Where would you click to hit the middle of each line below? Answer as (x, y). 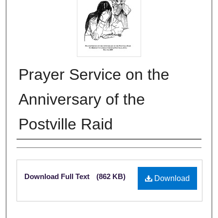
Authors (36, 150)
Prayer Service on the (94, 75)
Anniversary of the (82, 100)
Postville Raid (66, 124)
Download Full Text (58, 177)
